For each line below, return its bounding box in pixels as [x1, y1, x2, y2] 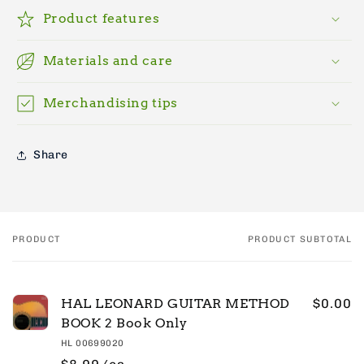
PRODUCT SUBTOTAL [248, 233, 352, 245]
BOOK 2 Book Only [61, 314, 188, 331]
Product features [42, 10, 160, 26]
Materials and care [42, 52, 173, 68]
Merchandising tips [42, 94, 178, 110]
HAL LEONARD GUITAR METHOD [61, 295, 291, 311]
